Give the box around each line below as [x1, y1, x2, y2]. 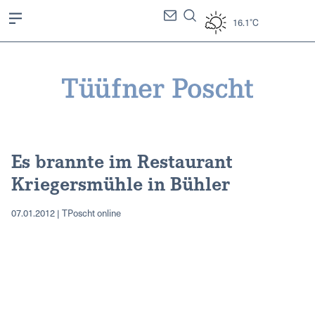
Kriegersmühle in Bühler [11, 169, 230, 195]
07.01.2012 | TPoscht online [11, 205, 121, 219]
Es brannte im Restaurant [11, 147, 233, 173]
